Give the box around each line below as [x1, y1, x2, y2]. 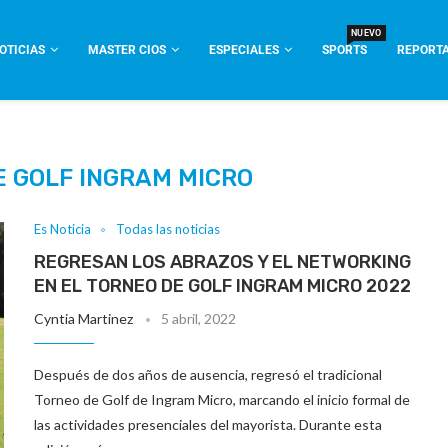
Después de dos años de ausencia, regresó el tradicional [34, 366, 383, 383]
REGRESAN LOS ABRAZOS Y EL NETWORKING [34, 251, 412, 273]
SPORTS [322, 43, 367, 57]
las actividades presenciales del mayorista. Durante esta [34, 416, 383, 433]
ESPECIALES [209, 43, 279, 57]
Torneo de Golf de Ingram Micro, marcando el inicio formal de [34, 391, 411, 408]
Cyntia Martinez [34, 310, 134, 327]
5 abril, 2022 [161, 310, 237, 327]
